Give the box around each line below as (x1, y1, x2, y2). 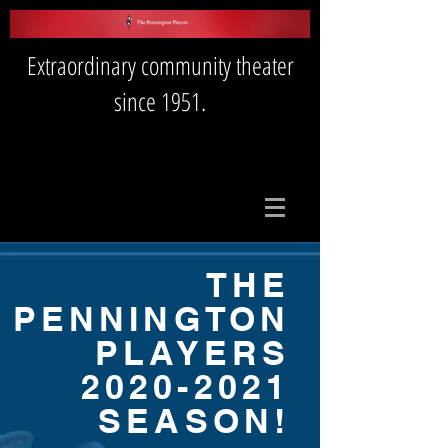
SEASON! (98, 400, 290, 441)
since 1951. (114, 84, 206, 118)
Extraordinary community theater (26, 48, 294, 82)
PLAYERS (95, 332, 290, 373)
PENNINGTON (12, 298, 290, 339)
